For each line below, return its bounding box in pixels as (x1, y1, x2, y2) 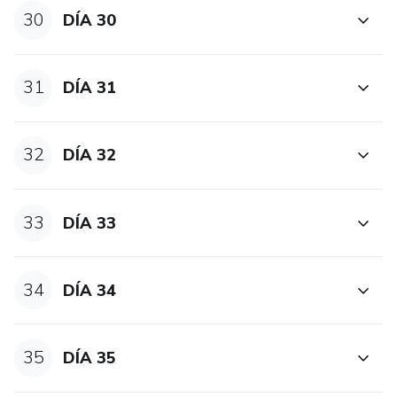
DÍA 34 (63, 279, 117, 301)
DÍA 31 (63, 77, 117, 99)
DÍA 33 (63, 212, 117, 234)
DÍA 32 (63, 144, 117, 167)
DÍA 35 (63, 346, 117, 369)
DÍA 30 (63, 10, 117, 32)
